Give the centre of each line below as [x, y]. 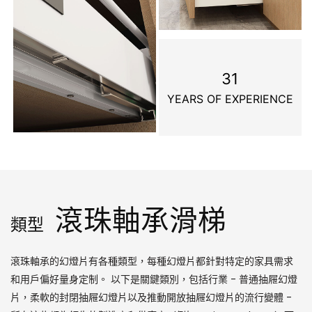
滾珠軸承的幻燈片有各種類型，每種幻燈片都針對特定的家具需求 [152, 261]
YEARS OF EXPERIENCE [230, 99]
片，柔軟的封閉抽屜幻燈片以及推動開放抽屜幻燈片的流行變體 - [151, 297]
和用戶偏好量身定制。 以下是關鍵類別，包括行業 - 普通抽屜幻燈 [154, 279]
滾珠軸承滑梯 [137, 219]
